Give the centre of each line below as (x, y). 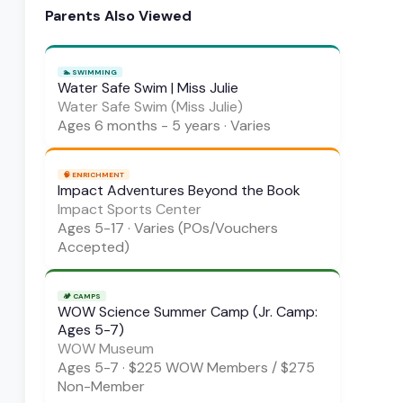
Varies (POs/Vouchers (206, 228)
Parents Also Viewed (118, 16)
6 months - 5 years (157, 125)
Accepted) (94, 246)
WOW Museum (106, 348)
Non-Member (101, 386)
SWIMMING (94, 72)
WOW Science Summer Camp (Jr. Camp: (188, 311)
